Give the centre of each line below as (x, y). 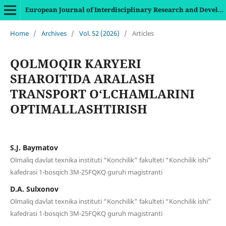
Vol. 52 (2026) (99, 33)
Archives (54, 33)
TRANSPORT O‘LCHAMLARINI (102, 93)
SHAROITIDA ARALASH (82, 78)
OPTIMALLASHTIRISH (78, 108)
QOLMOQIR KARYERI (75, 63)
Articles (143, 33)
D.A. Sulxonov (34, 189)
